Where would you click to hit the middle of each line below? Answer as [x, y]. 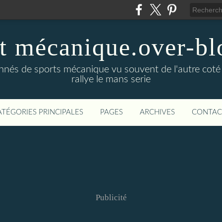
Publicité [111, 197]
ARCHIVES [157, 112]
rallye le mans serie [111, 79]
